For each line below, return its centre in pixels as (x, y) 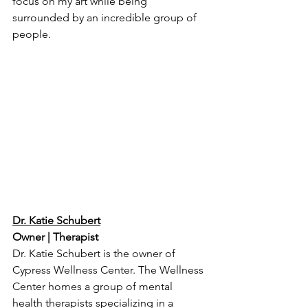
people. (32, 34)
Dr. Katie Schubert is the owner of (95, 254)
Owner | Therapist (55, 237)
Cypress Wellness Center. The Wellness (109, 270)
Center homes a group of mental (94, 287)
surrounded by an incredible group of (106, 18)
